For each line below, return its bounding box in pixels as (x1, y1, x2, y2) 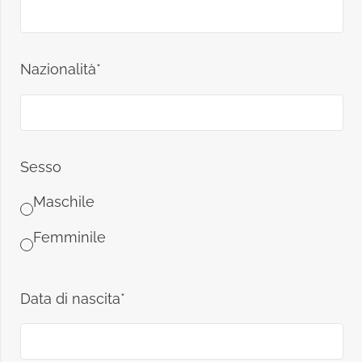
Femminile (33, 228, 106, 246)
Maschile (33, 193, 95, 211)
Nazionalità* (20, 61, 101, 78)
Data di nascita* (20, 289, 125, 307)
